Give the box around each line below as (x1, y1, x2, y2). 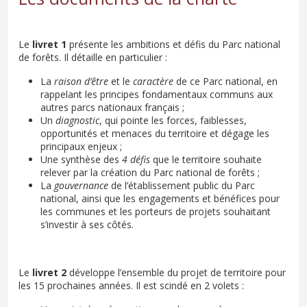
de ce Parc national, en (176, 74, 278, 88)
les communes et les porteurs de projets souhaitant (40, 204, 271, 218)
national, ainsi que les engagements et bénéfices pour (40, 191, 280, 205)
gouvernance (54, 178, 111, 192)
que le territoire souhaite (153, 152, 262, 166)
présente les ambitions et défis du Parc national (69, 37, 280, 51)
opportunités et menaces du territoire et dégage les (40, 126, 269, 140)
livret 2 (32, 265, 69, 279)
